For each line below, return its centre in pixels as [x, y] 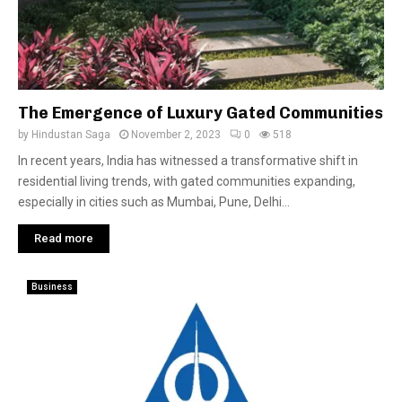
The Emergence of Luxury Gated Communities [201, 113]
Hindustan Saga [71, 135]
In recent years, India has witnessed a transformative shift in [188, 161]
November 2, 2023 [176, 135]
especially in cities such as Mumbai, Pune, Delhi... [154, 202]
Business [52, 287]
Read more [64, 238]
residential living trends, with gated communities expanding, [187, 181]
